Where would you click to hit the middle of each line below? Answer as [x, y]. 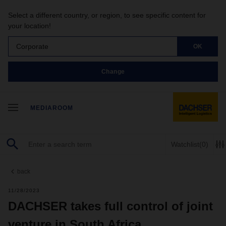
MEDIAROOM [52, 108]
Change [113, 71]
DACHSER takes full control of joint [110, 206]
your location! [30, 26]
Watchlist [185, 144]
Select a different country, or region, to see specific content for [107, 15]
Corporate [32, 46]
